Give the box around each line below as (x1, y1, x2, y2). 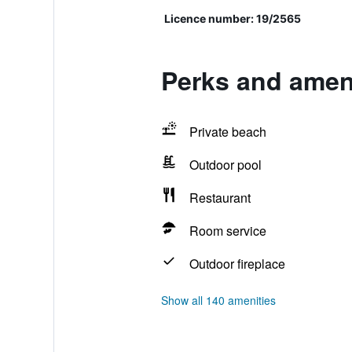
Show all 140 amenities (160, 292, 276, 308)
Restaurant (189, 189, 251, 207)
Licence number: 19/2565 (163, 12, 301, 25)
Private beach (189, 123, 266, 141)
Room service (189, 222, 266, 240)
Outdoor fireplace (189, 255, 285, 273)
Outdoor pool (189, 156, 262, 174)
